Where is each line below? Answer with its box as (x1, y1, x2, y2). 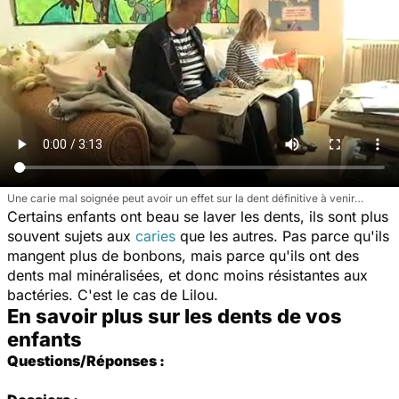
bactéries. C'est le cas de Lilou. (7, 285, 218, 304)
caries (135, 226, 175, 245)
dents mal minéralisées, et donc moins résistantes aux (7, 265, 368, 284)
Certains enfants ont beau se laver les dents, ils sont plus (7, 207, 388, 225)
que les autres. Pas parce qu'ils (175, 226, 389, 245)
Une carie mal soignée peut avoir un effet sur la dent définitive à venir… (7, 191, 363, 205)
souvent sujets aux (7, 226, 135, 245)
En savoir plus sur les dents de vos (7, 304, 342, 328)
